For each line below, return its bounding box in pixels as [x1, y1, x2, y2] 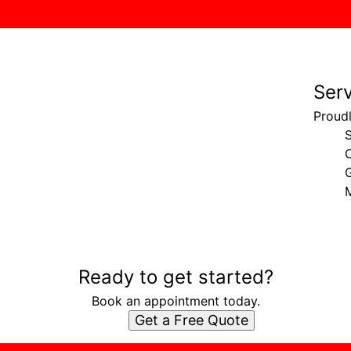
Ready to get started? [78, 265, 273, 288]
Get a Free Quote [134, 311, 248, 328]
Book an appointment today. [91, 292, 260, 309]
